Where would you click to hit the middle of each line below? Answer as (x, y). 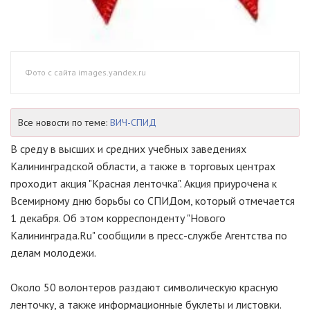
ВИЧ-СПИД (133, 122)
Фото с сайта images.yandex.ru (85, 72)
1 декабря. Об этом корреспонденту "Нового (118, 218)
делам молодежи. (53, 252)
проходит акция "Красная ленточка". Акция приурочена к (144, 183)
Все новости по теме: (64, 122)
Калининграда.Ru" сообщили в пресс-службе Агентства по (149, 235)
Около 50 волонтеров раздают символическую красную (144, 287)
